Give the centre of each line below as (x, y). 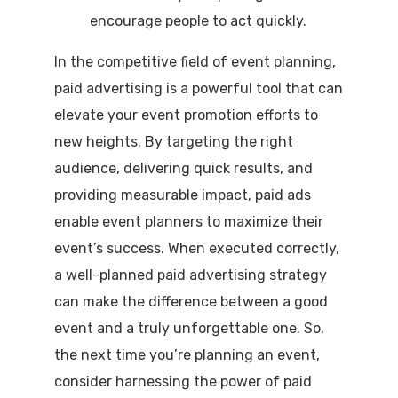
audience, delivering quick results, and (183, 168)
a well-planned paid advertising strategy (190, 275)
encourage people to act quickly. (198, 20)
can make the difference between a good (191, 301)
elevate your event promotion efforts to (186, 115)
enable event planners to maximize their (188, 221)
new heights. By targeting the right (173, 141)
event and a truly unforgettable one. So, (189, 328)
